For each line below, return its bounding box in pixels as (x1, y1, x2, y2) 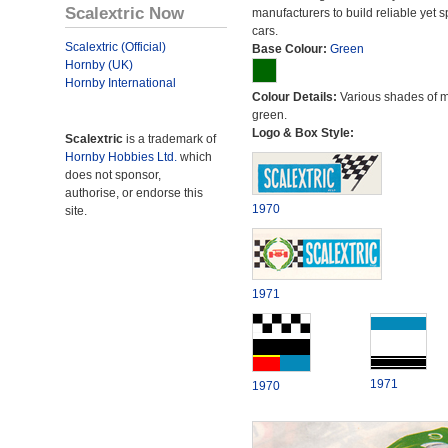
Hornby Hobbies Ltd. (65, 150, 177, 164)
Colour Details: (251, 90, 340, 104)
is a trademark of (123, 132, 216, 146)
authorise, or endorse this (65, 186, 203, 200)
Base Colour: (251, 42, 330, 56)
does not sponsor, (65, 168, 161, 182)
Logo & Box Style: (251, 126, 354, 140)
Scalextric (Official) (65, 40, 166, 54)
